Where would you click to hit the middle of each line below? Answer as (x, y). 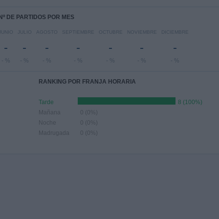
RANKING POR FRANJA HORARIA (87, 82)
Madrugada (54, 133)
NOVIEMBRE (142, 32)
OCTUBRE (110, 32)
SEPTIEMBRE (78, 32)
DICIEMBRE (175, 32)
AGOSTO (47, 32)
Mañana (50, 112)
